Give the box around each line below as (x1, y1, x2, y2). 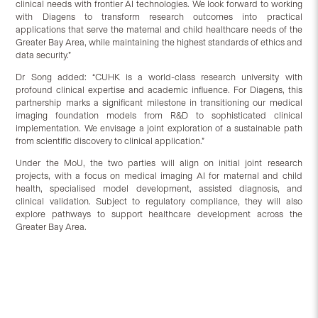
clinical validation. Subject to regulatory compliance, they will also (16, 196, 302, 207)
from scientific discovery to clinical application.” (16, 136, 205, 147)
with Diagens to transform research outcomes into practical (16, 11, 302, 23)
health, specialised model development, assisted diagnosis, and (16, 183, 302, 194)
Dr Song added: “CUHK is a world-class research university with (16, 72, 302, 83)
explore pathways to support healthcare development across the (16, 209, 302, 220)
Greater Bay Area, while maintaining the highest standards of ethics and (16, 37, 302, 48)
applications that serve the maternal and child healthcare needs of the (16, 24, 302, 35)
